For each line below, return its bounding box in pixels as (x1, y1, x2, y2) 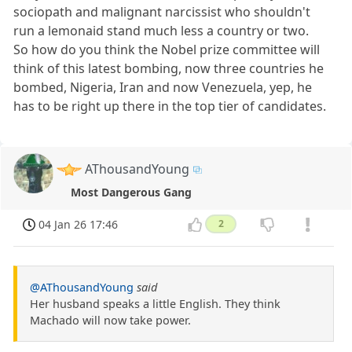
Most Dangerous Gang (71, 184, 192, 200)
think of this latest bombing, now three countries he (13, 59, 324, 77)
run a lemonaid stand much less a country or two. (13, 21, 310, 39)
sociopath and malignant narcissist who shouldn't (13, 2, 311, 20)
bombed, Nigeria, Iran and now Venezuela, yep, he (13, 78, 313, 96)
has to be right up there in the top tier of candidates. (13, 97, 327, 115)
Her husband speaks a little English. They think (30, 296, 280, 312)
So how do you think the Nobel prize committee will (13, 40, 321, 58)
